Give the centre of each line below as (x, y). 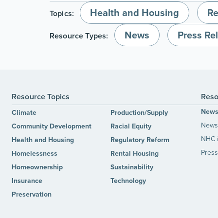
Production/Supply (139, 113)
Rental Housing (135, 154)
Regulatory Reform (140, 140)
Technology (128, 181)
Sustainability (132, 167)
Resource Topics (41, 97)
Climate (24, 113)
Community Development (52, 126)
